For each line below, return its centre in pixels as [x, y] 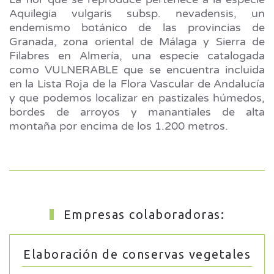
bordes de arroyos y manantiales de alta [137, 112]
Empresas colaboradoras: [142, 215]
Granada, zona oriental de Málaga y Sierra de [137, 42]
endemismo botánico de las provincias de [137, 28]
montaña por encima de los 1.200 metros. [119, 126]
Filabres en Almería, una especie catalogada [137, 56]
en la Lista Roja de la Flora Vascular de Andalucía [137, 84]
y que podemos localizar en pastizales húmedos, [137, 98]
